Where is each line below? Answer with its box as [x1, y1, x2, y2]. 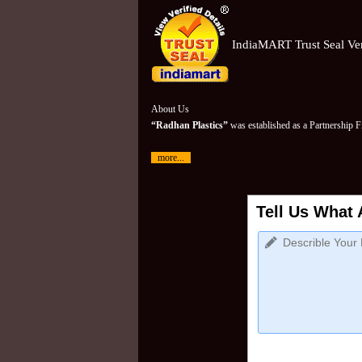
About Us [150, 103, 189, 115]
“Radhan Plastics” [150, 120, 228, 131]
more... [157, 152, 184, 163]
